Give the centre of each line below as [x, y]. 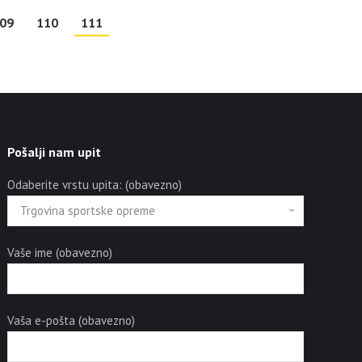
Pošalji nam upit [55, 152]
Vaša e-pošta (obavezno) [72, 320]
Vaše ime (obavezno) [60, 252]
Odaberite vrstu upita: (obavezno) [95, 184]
